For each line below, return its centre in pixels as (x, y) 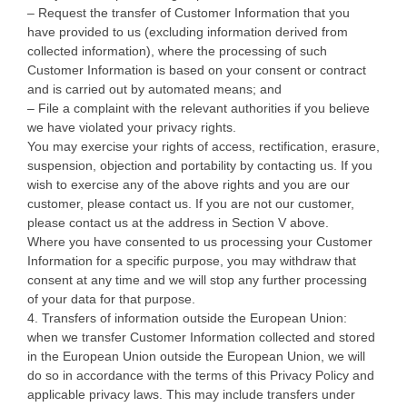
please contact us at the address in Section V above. (178, 222)
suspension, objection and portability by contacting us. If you (200, 165)
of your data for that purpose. (111, 298)
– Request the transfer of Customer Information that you (189, 12)
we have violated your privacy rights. (132, 127)
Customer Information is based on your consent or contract (197, 69)
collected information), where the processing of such (177, 50)
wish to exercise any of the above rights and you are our (189, 184)
